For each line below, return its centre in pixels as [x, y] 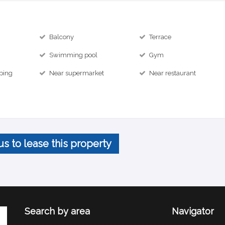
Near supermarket [77, 73]
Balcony [62, 37]
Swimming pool [74, 55]
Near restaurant [173, 73]
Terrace [160, 37]
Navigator [193, 211]
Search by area [57, 211]
